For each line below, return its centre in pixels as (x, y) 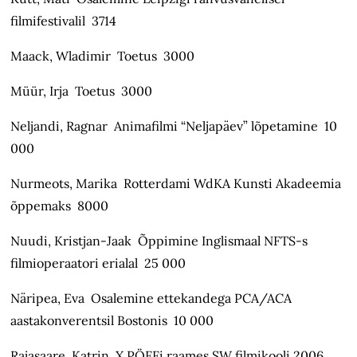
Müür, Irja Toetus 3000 (82, 91)
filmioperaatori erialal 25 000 (98, 263)
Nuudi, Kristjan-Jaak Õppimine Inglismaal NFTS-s (159, 241)
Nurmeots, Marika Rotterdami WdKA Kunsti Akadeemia (176, 184)
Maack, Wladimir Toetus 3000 (103, 56)
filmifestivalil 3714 (64, 21)
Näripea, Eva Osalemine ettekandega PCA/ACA (151, 298)
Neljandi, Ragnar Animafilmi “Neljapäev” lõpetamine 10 (174, 126)
